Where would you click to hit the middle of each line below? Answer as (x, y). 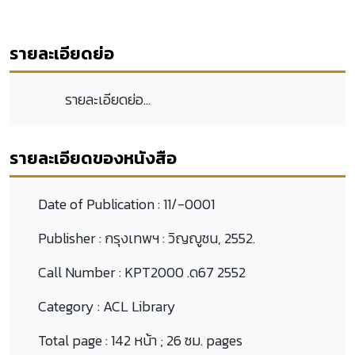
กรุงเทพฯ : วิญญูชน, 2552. (180, 238)
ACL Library (139, 306)
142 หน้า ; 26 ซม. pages (177, 340)
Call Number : (81, 272)
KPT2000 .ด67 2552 (185, 272)
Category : (71, 306)
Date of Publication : (101, 204)
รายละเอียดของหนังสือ (93, 158)
